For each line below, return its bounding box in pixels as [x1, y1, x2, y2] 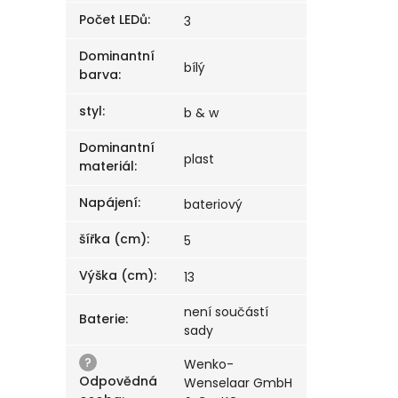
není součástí [184, 303, 269, 322]
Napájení [79, 194, 139, 212]
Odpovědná [79, 372, 158, 391]
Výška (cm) [79, 267, 155, 285]
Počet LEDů [79, 11, 148, 29]
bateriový [184, 195, 243, 214]
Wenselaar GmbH [184, 374, 293, 393]
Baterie [79, 310, 126, 329]
